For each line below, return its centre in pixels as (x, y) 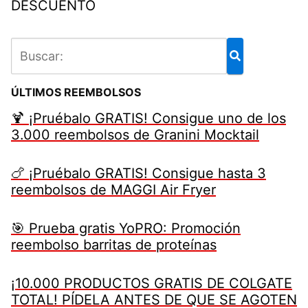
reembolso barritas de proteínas (114, 244)
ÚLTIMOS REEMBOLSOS (76, 92)
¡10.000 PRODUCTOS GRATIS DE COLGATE (152, 283)
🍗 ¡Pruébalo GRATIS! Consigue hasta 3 (139, 173)
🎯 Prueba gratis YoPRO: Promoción (126, 228)
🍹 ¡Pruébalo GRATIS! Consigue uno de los (148, 118)
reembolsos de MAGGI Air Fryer (113, 189)
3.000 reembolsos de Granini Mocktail (135, 134)
